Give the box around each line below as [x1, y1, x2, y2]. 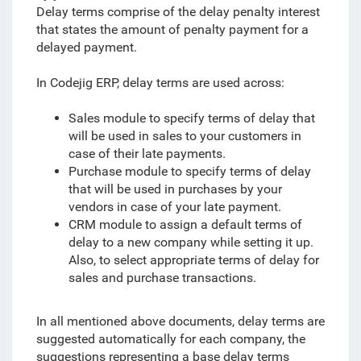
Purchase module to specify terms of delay [68, 164, 311, 179]
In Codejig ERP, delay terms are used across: [35, 75, 284, 90]
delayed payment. [35, 39, 137, 55]
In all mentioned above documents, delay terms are [35, 313, 325, 329]
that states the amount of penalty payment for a [35, 22, 309, 37]
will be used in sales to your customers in [68, 128, 301, 143]
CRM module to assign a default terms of [68, 217, 302, 232]
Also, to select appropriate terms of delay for [68, 252, 319, 268]
